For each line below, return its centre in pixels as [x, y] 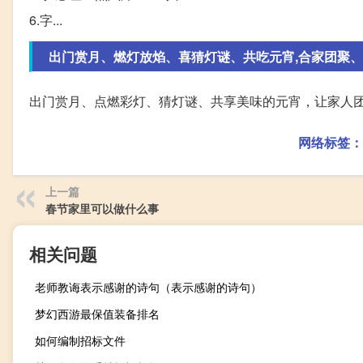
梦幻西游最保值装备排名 [97, 314]
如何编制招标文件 [80, 341]
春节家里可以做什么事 [102, 209]
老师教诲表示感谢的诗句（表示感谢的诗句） [148, 287]
